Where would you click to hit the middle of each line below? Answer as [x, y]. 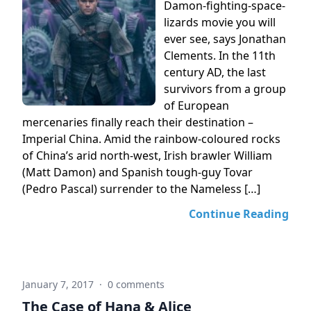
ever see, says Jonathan [225, 39]
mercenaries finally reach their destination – [138, 122]
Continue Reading [239, 214]
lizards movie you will [220, 22]
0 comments [136, 284]
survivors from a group [225, 89]
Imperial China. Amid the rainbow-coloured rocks [151, 139]
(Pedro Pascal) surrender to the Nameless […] [141, 189]
